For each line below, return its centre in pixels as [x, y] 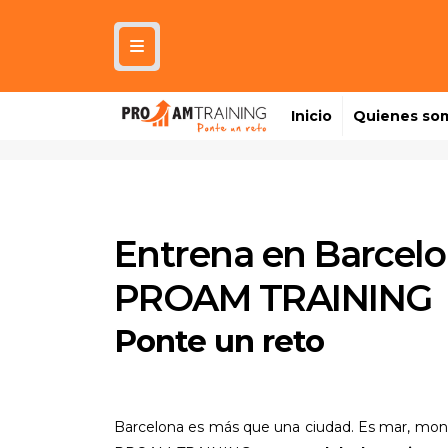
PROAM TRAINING [273, 298]
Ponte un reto [219, 341]
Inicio [312, 116]
